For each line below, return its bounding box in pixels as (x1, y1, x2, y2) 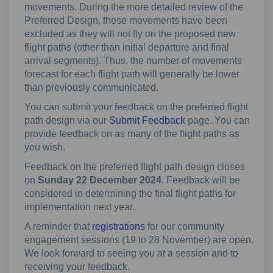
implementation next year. (24, 201, 135, 212)
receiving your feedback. (24, 261, 130, 272)
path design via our (24, 115, 109, 126)
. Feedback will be (161, 174, 240, 185)
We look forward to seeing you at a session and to (24, 247, 238, 258)
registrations (92, 221, 145, 232)
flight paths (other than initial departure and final (24, 41, 229, 52)
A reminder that (24, 221, 92, 232)
